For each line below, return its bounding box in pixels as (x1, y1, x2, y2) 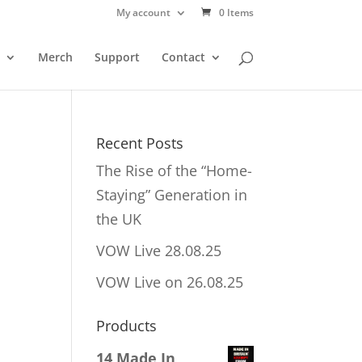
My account (116, 6, 170, 19)
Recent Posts (96, 133, 184, 153)
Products (96, 316, 158, 335)
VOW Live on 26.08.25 (96, 272, 244, 292)
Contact (161, 49, 205, 65)
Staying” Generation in (96, 185, 248, 204)
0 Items (218, 6, 254, 19)
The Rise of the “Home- (96, 161, 253, 180)
